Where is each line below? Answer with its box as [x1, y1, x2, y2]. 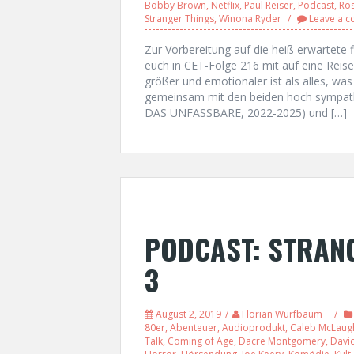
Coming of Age [168, 333, 234, 348]
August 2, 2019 [156, 307, 221, 321]
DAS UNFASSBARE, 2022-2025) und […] [145, 104, 347, 120]
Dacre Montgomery [239, 333, 326, 348]
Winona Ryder [219, 11, 281, 25]
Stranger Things [145, 11, 214, 25]
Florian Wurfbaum [242, 307, 322, 321]
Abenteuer [170, 320, 217, 334]
